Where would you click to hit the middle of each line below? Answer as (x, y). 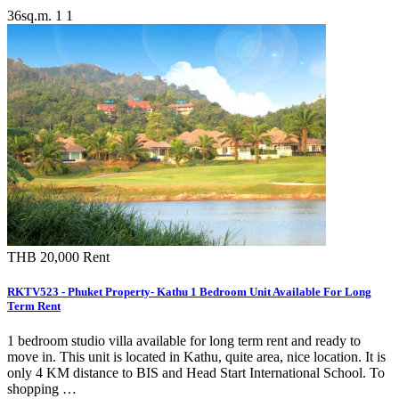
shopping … (42, 389)
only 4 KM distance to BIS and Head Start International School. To (196, 373)
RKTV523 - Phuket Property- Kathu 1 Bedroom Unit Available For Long (189, 292)
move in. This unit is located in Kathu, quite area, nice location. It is (196, 357)
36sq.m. (29, 15)
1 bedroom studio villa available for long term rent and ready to (184, 341)
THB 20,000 (45, 256)
